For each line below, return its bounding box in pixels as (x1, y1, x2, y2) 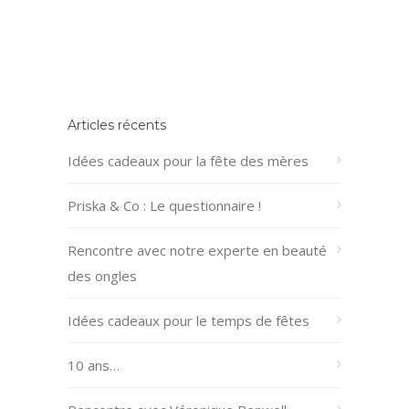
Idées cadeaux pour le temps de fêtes (68, 311, 309, 330)
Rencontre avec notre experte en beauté (68, 241, 327, 260)
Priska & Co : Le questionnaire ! (68, 196, 261, 215)
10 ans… (68, 356, 120, 375)
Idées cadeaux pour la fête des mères (68, 152, 309, 171)
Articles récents (68, 117, 166, 134)
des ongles (68, 267, 137, 286)
